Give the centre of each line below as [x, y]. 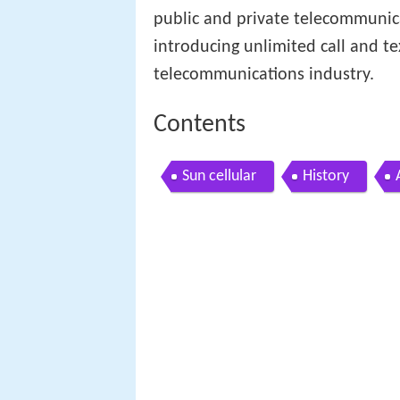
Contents [200, 125]
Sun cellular [219, 177]
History [326, 177]
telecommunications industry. [264, 75]
